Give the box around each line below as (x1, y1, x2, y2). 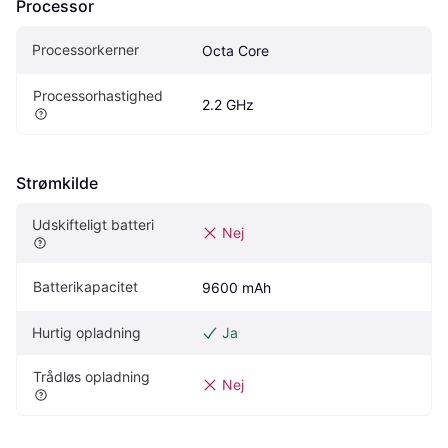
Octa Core (202, 42, 269, 59)
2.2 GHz (202, 96, 254, 113)
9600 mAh (202, 279, 271, 296)
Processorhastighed (33, 87, 163, 104)
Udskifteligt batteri (32, 216, 154, 233)
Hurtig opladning (32, 324, 141, 341)
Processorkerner (32, 41, 139, 58)
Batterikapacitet (33, 278, 138, 295)
